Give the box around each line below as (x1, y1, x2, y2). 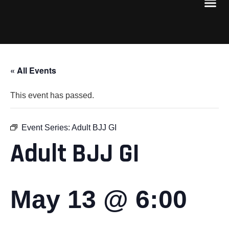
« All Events (10, 64, 56, 76)
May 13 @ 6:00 (10, 185, 187, 214)
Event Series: (21, 123, 72, 132)
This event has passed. (10, 90, 94, 100)
